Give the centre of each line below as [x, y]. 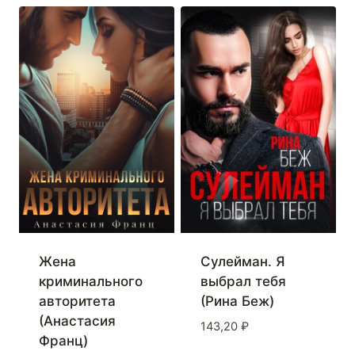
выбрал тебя [243, 282]
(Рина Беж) [237, 302]
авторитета [77, 302]
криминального [90, 282]
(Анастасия [77, 321]
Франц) [63, 341]
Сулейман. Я [242, 262]
